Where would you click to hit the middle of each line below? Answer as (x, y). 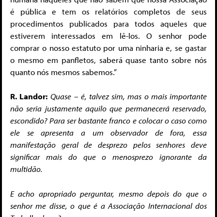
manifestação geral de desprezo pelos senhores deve (108, 145)
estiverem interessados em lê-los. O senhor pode (108, 35)
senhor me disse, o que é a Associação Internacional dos (108, 205)
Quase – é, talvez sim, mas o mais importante (129, 96)
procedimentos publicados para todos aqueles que (108, 23)
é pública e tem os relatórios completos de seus (108, 11)
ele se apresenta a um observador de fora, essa (108, 133)
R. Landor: (29, 96)
